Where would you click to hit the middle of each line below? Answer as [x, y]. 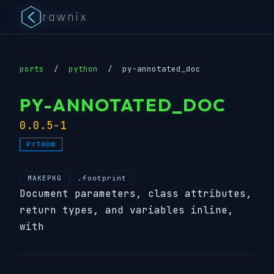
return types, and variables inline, [127, 210]
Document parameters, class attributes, [136, 194]
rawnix [65, 17]
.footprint [102, 178]
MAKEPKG [45, 178]
